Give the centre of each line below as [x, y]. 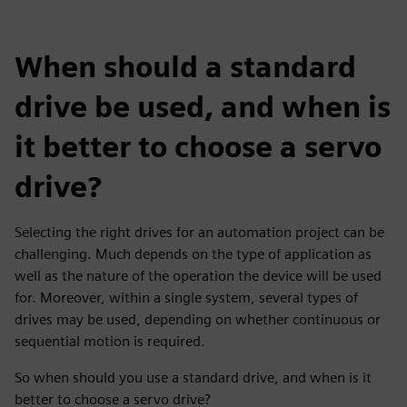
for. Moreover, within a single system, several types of [186, 297]
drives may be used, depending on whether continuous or [198, 319]
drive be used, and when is [203, 106]
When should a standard [185, 66]
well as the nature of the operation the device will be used [198, 275]
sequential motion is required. [110, 341]
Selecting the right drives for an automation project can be [199, 232]
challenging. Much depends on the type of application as [193, 253]
